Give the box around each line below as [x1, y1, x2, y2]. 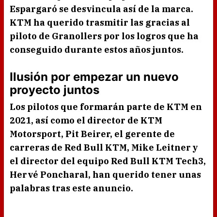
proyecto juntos [10, 83, 99, 97]
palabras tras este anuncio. [10, 183, 133, 194]
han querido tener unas [91, 169, 201, 181]
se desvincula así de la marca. [59, 3, 193, 15]
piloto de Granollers [10, 31, 102, 42]
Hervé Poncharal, [10, 169, 91, 181]
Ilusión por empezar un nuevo [10, 70, 179, 84]
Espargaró [10, 3, 59, 15]
